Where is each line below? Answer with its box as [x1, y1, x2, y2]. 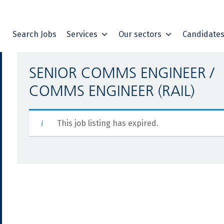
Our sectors [118, 29, 161, 39]
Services [66, 29, 97, 39]
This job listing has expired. [56, 118, 158, 128]
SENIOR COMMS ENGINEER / [28, 64, 214, 82]
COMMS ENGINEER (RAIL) [28, 82, 194, 100]
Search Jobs [12, 29, 56, 39]
